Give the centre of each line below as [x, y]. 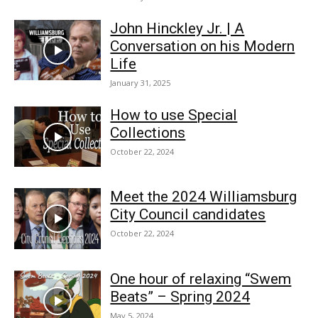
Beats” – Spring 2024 [180, 297]
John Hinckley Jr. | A [177, 28]
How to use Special [174, 115]
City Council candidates [188, 215]
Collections [148, 132]
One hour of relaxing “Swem [201, 279]
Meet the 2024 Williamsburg [204, 197]
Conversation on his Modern [203, 46]
